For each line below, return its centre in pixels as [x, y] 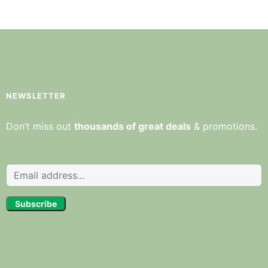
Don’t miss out [40, 126]
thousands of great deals [132, 126]
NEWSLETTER [36, 96]
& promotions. [224, 126]
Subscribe [36, 204]
